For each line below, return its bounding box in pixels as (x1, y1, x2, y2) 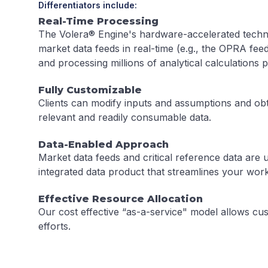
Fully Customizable (38, 84, 142, 96)
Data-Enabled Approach (38, 139, 169, 150)
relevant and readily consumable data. (38, 111, 214, 123)
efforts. (38, 220, 71, 232)
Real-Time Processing (38, 16, 159, 27)
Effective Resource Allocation (38, 193, 203, 205)
